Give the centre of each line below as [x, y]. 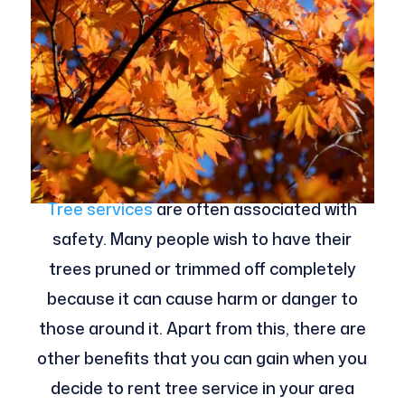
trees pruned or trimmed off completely [202, 269]
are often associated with [255, 209]
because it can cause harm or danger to [202, 299]
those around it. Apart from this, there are [202, 329]
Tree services [100, 209]
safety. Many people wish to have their [202, 239]
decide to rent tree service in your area [202, 388]
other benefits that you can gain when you [202, 358]
